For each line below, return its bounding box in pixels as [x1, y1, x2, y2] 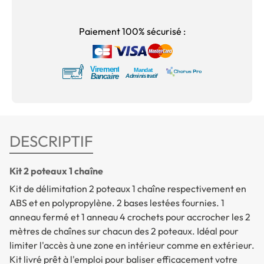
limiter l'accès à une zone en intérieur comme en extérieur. [9, 239, 255, 252]
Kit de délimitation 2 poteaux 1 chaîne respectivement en [9, 183, 246, 195]
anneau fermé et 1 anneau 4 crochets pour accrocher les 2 [9, 211, 250, 223]
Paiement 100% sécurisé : [78, 25, 186, 37]
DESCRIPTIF [9, 131, 93, 151]
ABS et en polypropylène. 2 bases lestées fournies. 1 [9, 197, 225, 209]
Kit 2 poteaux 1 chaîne [9, 165, 103, 177]
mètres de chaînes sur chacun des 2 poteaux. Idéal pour [9, 225, 239, 237]
